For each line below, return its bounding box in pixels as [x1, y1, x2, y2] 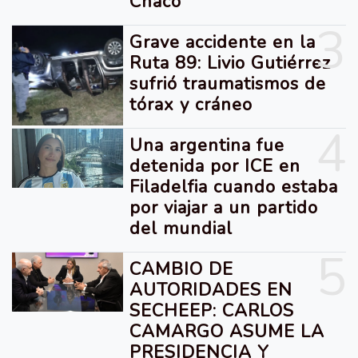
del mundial [129, 216, 233, 241]
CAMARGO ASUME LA [129, 319, 325, 344]
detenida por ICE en [129, 153, 301, 178]
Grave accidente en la [129, 30, 316, 54]
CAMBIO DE [129, 257, 234, 281]
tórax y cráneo [129, 92, 253, 117]
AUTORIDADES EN [129, 277, 293, 302]
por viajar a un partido [129, 195, 319, 220]
